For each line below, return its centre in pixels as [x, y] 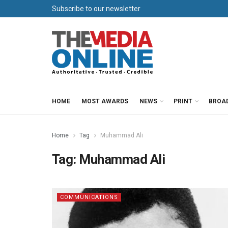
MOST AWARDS [105, 101]
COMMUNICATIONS [89, 197]
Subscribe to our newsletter [96, 9]
